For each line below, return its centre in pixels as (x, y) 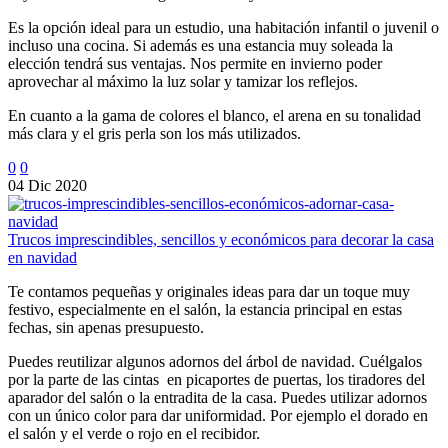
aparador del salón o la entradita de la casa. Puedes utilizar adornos (217, 398)
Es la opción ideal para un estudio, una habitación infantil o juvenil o (223, 28)
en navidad (42, 258)
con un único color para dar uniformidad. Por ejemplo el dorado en (218, 416)
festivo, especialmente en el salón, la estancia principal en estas (205, 310)
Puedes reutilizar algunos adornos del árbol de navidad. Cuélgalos (215, 362)
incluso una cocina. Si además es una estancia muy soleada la (200, 46)
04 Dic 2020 (47, 186)
